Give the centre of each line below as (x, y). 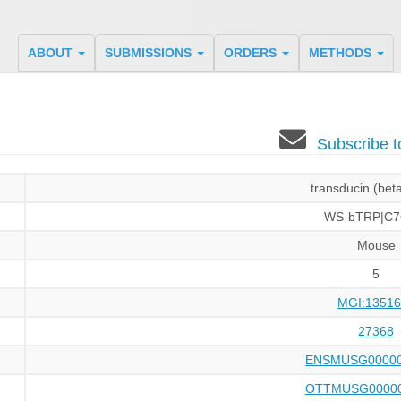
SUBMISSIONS (149, 53)
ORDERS (252, 53)
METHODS (341, 53)
